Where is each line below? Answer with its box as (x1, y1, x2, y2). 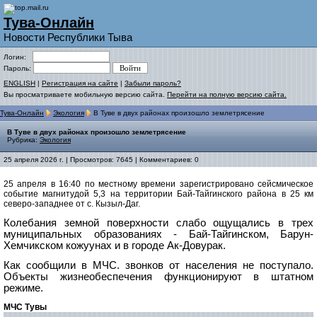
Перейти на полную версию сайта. (167, 91, 287, 98)
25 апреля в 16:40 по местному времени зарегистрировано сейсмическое (4, 179, 313, 190)
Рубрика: (7, 136, 40, 144)
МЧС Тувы (4, 302, 47, 313)
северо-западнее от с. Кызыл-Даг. (4, 199, 140, 209)
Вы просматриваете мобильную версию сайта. (4, 91, 167, 98)
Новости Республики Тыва (4, 31, 132, 43)
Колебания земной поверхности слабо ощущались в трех (4, 217, 313, 229)
